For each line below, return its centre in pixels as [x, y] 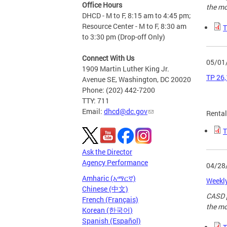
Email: [93, 111]
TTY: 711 [96, 101]
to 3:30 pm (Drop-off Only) [124, 37]
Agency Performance [115, 163]
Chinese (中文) [105, 189]
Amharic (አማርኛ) [109, 178]
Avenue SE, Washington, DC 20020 [137, 80]
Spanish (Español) [111, 221]
